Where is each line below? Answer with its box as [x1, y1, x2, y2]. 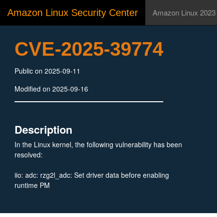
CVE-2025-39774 [15, 38, 163, 60]
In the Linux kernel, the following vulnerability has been [15, 139, 182, 149]
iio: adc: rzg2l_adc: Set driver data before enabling [15, 170, 169, 180]
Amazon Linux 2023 [153, 7, 216, 17]
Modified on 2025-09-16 [15, 84, 88, 93]
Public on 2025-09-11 [15, 66, 80, 76]
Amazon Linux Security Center [7, 7, 138, 18]
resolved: [15, 150, 43, 159]
